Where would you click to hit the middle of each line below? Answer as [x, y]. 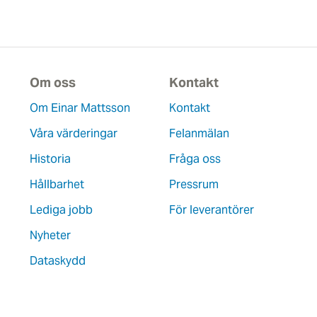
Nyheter [50, 235]
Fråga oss [195, 159]
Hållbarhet [57, 184]
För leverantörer [211, 210]
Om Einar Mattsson [80, 108]
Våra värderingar [73, 133]
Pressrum [194, 184]
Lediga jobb [61, 210]
